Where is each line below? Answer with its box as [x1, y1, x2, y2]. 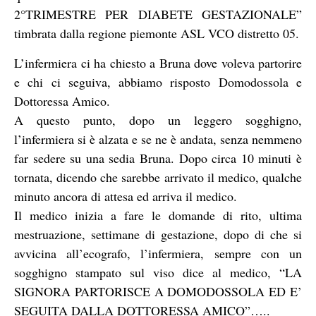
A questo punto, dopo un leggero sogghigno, [14, 111, 302, 128]
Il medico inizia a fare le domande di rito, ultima [14, 206, 302, 224]
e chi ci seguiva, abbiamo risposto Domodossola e [14, 73, 302, 90]
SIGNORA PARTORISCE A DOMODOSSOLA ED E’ [14, 282, 302, 300]
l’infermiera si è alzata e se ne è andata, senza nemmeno [14, 130, 302, 147]
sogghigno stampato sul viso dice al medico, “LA [14, 263, 302, 281]
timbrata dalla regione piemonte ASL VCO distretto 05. [14, 25, 299, 42]
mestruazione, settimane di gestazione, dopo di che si [14, 225, 302, 243]
